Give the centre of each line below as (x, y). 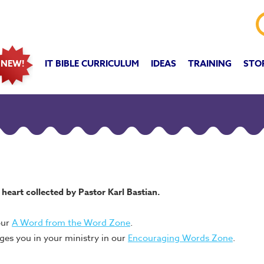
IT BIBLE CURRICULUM (92, 63)
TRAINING (210, 63)
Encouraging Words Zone (180, 238)
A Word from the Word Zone (71, 223)
